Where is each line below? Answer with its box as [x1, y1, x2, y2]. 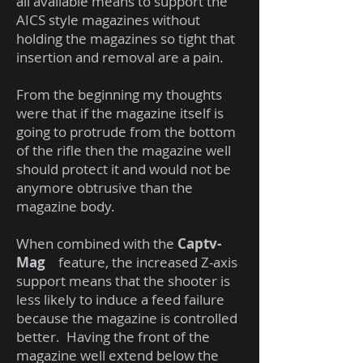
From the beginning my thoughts [16, 85, 222, 104]
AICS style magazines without [16, 11, 200, 29]
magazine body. [16, 197, 115, 216]
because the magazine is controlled [16, 309, 237, 327]
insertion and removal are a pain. [16, 48, 230, 66]
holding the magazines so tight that [16, 29, 235, 48]
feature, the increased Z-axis [45, 253, 237, 271]
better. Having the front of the [16, 327, 210, 346]
